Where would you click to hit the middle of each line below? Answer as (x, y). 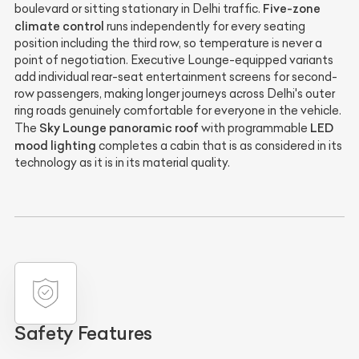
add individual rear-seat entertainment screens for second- (176, 77)
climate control (59, 26)
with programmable (254, 128)
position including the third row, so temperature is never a (168, 43)
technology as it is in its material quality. (122, 162)
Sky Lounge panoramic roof (119, 127)
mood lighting (55, 145)
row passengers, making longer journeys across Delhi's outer (175, 93)
